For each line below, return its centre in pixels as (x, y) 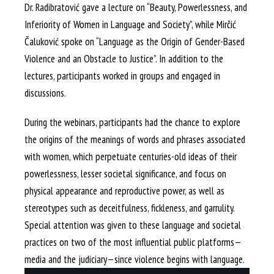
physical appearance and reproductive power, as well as (124, 191)
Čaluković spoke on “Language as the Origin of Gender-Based (135, 41)
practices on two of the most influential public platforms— (133, 242)
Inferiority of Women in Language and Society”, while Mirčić (130, 24)
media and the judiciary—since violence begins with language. (135, 259)
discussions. (45, 93)
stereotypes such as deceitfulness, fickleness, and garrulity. (129, 208)
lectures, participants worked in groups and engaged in (122, 76)
